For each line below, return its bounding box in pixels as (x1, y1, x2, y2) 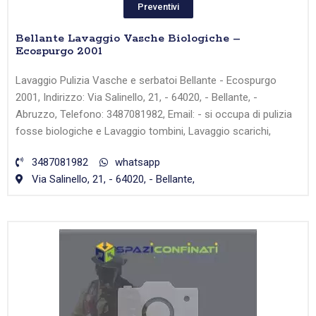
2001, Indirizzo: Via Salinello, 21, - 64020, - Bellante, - (16, 91, 257, 104)
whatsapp (115, 156, 160, 169)
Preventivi (137, 1, 179, 13)
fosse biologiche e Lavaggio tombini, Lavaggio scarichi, (16, 125, 271, 138)
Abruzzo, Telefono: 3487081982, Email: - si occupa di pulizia (16, 108, 292, 121)
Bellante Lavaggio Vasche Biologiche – (16, 31, 241, 47)
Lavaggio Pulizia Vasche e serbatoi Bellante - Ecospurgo (16, 74, 276, 87)
